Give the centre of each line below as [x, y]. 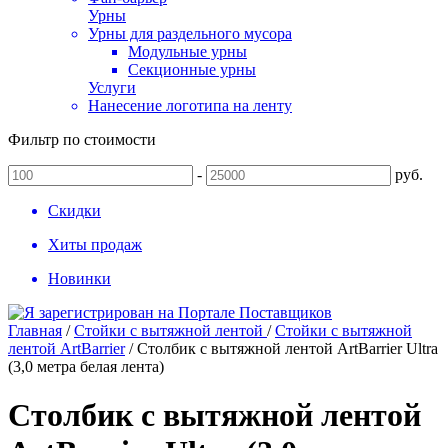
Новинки [79, 278]
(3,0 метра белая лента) [86, 366]
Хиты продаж [95, 244]
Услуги [112, 87]
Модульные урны [187, 51]
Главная [35, 330]
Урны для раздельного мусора [190, 33]
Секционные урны [192, 69]
